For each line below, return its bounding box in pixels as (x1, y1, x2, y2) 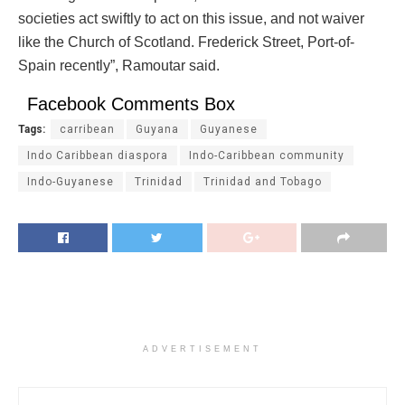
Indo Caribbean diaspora (27, 149, 168, 163)
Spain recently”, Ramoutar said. (18, 58, 220, 74)
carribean (60, 123, 115, 137)
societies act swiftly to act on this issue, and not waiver (18, 11, 364, 27)
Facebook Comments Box (27, 94, 235, 115)
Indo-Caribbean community (189, 149, 344, 163)
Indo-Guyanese (27, 175, 114, 189)
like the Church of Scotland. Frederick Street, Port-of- (18, 34, 354, 51)
